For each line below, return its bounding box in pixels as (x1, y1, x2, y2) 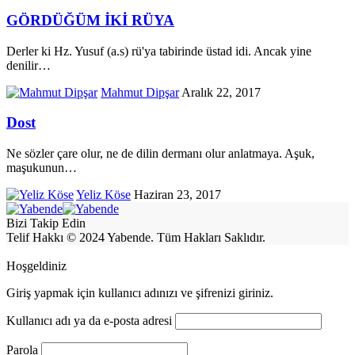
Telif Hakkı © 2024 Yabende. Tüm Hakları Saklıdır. (6, 231, 265, 245)
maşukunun (6, 161, 64, 175)
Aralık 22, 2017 (181, 85, 261, 99)
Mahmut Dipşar (101, 85, 179, 99)
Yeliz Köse (76, 188, 131, 202)
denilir (6, 58, 38, 72)
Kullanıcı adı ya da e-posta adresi (6, 314, 172, 328)
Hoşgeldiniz (6, 259, 67, 273)
